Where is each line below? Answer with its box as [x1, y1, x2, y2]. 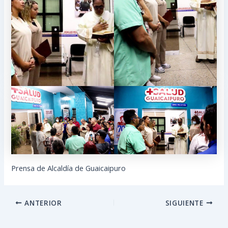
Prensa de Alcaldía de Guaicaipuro [11, 163, 126, 174]
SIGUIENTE [165, 197, 206, 208]
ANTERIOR [22, 197, 62, 208]
